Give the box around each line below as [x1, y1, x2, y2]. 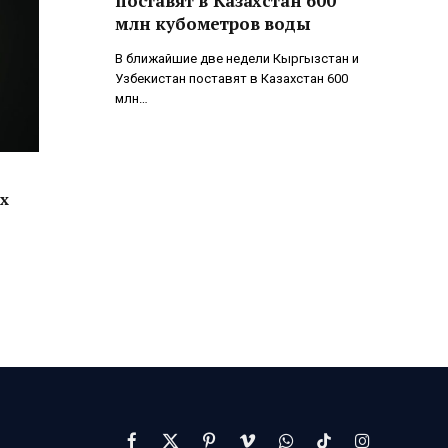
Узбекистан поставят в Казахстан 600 [115, 70, 348, 86]
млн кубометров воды [115, 11, 311, 35]
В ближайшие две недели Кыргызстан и [115, 50, 359, 66]
